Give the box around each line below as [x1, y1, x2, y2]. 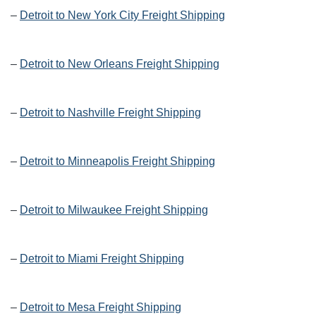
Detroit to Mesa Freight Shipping [20, 301, 181, 314]
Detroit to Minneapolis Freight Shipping [20, 155, 215, 168]
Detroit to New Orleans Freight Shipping [20, 58, 219, 71]
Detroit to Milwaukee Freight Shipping [20, 204, 208, 217]
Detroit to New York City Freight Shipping [20, 9, 225, 22]
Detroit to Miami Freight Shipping [20, 253, 184, 265]
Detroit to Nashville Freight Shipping [20, 107, 201, 119]
